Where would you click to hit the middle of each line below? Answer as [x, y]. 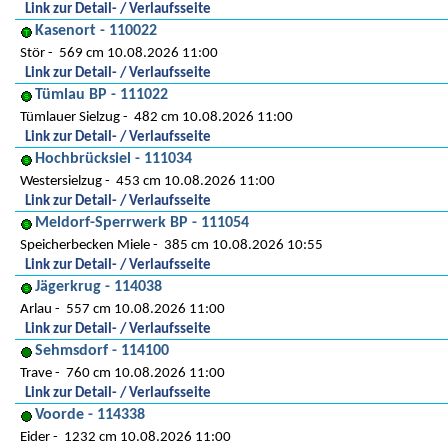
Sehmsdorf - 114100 [102, 351]
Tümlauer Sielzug [70, 117]
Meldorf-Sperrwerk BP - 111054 [142, 223]
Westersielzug [61, 181]
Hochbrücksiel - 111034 [113, 159]
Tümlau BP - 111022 [101, 95]
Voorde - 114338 [90, 415]
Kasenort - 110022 [96, 31]
